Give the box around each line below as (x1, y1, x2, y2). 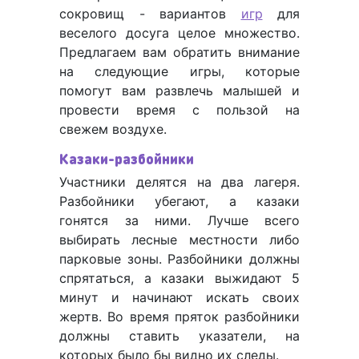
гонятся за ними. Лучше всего (59, 212, 300, 229)
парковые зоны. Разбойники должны (59, 251, 300, 268)
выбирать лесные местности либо (59, 232, 300, 248)
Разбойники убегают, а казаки (59, 193, 300, 210)
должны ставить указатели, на (59, 328, 300, 345)
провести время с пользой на (59, 102, 300, 119)
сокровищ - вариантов (59, 6, 241, 22)
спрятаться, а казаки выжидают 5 (59, 270, 300, 287)
